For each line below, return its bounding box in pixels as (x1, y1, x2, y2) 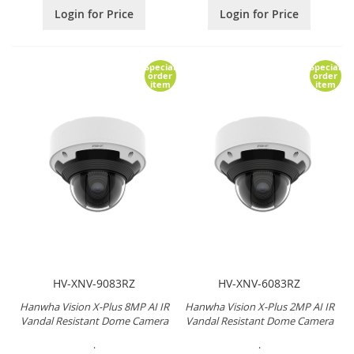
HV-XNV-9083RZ (53, 276, 136, 292)
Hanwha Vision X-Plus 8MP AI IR (19, 299, 169, 314)
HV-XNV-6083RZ (218, 276, 301, 292)
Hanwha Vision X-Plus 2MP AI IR (184, 299, 334, 314)
